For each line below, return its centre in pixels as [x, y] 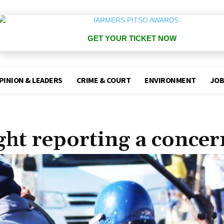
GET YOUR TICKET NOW [132, 38]
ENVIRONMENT [170, 80]
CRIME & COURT [103, 80]
